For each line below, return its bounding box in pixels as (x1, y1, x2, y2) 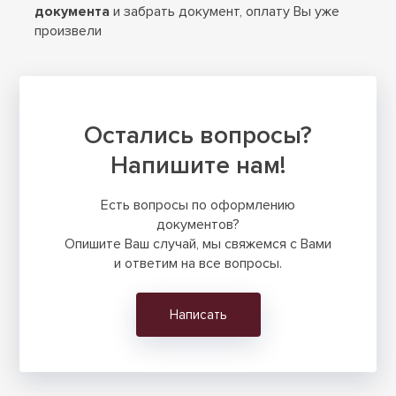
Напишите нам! (110, 150, 286, 181)
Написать (169, 307, 227, 324)
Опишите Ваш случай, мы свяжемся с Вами (65, 235, 331, 254)
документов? (156, 216, 240, 234)
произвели (34, 22, 103, 41)
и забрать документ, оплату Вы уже (110, 3, 340, 21)
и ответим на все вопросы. (114, 255, 282, 273)
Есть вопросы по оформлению (101, 196, 295, 215)
